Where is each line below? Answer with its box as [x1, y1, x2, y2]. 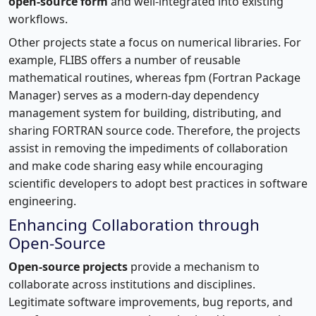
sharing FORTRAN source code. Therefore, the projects [8, 122, 300, 138]
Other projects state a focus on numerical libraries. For [8, 34, 301, 50]
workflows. [8, 11, 68, 27]
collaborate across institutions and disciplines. [8, 276, 255, 292]
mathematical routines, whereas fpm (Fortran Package [8, 69, 300, 85]
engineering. [8, 193, 76, 209]
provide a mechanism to [128, 258, 260, 274]
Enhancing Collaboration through [8, 213, 260, 236]
